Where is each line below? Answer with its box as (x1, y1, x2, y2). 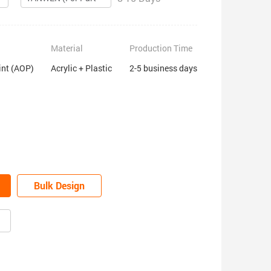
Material (51, 42, 83, 54)
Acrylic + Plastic (51, 62, 113, 74)
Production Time (129, 42, 192, 54)
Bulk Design (34, 178, 85, 192)
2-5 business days (129, 62, 197, 74)
